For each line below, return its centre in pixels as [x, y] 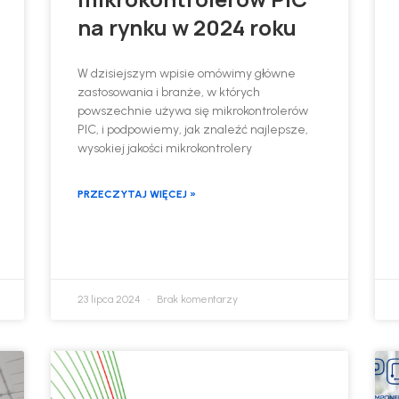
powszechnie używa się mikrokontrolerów [193, 110]
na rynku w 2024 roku [187, 27]
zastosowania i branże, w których [169, 92]
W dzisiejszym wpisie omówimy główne [187, 73]
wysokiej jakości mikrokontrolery [165, 148]
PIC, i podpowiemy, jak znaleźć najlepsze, [193, 129]
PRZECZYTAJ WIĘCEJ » [137, 194]
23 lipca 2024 [111, 299]
